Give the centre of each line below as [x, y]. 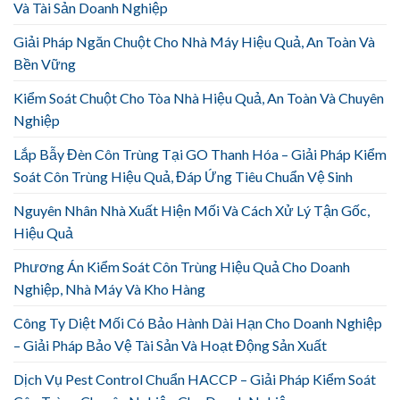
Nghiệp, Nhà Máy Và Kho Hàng [109, 289]
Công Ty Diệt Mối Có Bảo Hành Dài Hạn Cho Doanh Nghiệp [198, 323]
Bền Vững [45, 64]
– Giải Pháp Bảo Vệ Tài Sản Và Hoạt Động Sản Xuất [170, 346]
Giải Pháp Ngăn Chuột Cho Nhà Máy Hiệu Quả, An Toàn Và [194, 42]
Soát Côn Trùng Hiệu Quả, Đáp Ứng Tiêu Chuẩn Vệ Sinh [183, 177]
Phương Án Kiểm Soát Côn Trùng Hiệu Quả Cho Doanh [182, 267]
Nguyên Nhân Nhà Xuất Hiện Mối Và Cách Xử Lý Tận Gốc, [192, 211]
